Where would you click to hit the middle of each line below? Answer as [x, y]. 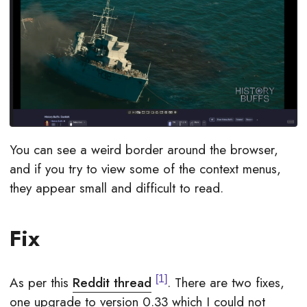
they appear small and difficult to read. [116, 188]
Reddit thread [112, 283]
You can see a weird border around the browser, [144, 149]
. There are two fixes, [226, 283]
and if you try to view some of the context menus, [145, 169]
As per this [41, 283]
